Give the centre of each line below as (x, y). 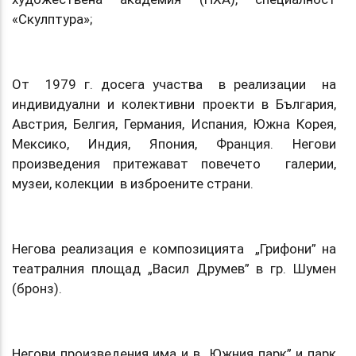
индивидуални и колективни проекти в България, (174, 104)
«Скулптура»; (54, 19)
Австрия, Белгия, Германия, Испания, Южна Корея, (174, 124)
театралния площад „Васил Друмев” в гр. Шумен (174, 268)
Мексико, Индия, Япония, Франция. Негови (174, 143)
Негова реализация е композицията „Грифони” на (174, 248)
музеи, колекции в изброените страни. (134, 183)
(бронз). (37, 288)
